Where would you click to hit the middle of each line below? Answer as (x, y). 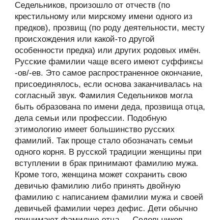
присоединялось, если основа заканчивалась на (108, 84)
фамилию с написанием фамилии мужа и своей (109, 197)
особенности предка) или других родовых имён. (108, 50)
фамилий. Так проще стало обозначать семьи (104, 141)
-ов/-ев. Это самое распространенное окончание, (109, 73)
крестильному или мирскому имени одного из (104, 16)
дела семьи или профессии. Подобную (91, 118)
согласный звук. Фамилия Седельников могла (104, 96)
